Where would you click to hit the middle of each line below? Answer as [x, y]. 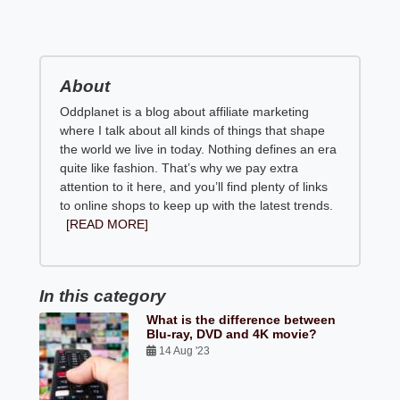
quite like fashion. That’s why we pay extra [179, 168]
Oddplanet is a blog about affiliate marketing [185, 112]
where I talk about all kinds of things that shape [193, 131]
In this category [103, 296]
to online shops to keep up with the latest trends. [197, 206]
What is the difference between [242, 320]
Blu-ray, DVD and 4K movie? [232, 334]
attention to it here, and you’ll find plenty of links [194, 187]
